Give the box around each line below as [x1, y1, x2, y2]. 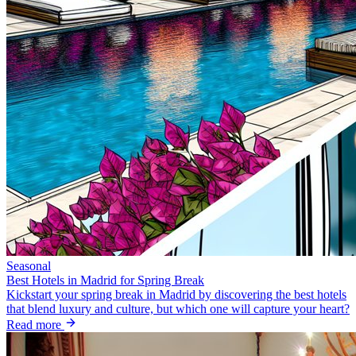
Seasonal [6, 258, 51, 273]
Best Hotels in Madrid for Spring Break [6, 273, 204, 287]
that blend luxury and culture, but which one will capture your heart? [6, 301, 350, 315]
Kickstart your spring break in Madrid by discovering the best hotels [6, 287, 346, 301]
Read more [6, 317, 64, 331]
